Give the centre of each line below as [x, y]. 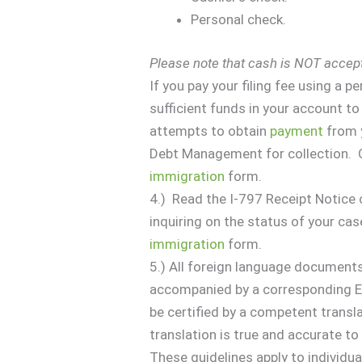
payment [297, 130]
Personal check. [239, 19]
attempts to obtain [210, 130]
